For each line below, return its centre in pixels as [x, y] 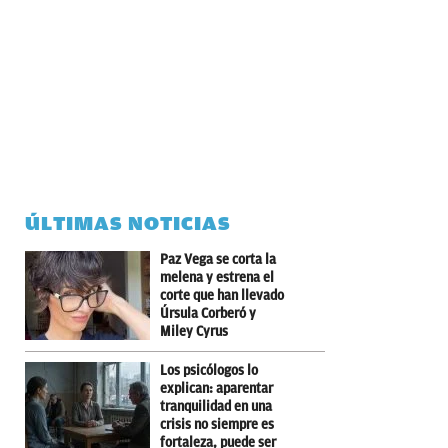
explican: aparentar [216, 388]
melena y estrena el [217, 277]
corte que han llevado [222, 295]
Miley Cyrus [194, 331]
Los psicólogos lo [209, 370]
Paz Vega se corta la [218, 259]
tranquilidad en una [216, 406]
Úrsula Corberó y [208, 313]
